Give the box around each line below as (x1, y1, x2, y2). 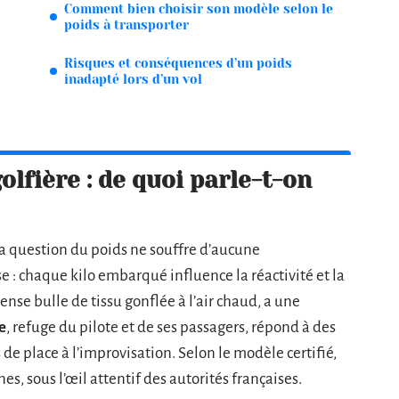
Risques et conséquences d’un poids (64, 56, 292, 70)
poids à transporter (64, 18, 189, 32)
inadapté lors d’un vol (64, 72, 202, 86)
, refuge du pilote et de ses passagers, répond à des (6, 318, 336, 336)
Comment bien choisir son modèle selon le (64, 2, 333, 16)
